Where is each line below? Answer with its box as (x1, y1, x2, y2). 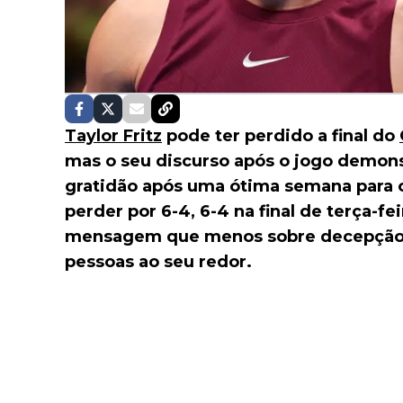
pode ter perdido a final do (162, 126, 399, 147)
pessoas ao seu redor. (65, 252, 252, 273)
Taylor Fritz (65, 126, 162, 147)
